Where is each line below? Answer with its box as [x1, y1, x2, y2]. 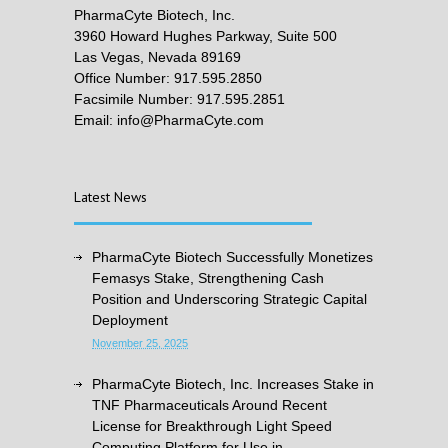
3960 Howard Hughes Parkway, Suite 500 [74, 28, 337, 44]
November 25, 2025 [92, 337, 188, 349]
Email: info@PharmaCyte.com [74, 112, 264, 128]
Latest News [74, 188, 147, 206]
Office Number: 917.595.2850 [74, 70, 262, 86]
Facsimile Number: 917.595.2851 [74, 91, 285, 107]
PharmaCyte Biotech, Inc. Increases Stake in [92, 376, 374, 392]
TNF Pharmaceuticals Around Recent [92, 397, 327, 413]
